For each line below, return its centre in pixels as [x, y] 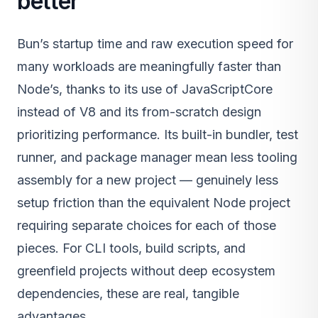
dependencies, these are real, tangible [128, 294]
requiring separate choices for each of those [147, 225]
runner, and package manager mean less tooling [157, 157]
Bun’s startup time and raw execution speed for [155, 44]
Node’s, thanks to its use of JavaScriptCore [145, 89]
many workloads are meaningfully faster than [149, 66]
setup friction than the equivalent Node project [154, 203]
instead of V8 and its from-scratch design [139, 112]
